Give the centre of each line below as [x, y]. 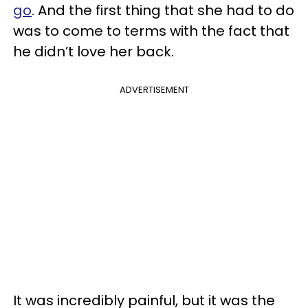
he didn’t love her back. [93, 51]
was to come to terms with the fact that [151, 31]
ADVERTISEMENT [154, 89]
